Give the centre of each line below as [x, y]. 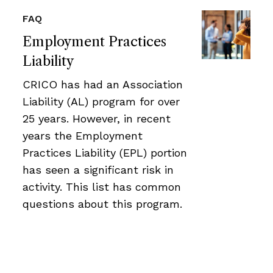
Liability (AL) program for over [101, 101]
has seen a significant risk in [98, 169]
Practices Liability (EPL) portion [105, 152]
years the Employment [83, 135]
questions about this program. [102, 204]
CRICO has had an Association [103, 84]
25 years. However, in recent [97, 118]
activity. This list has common [102, 186]
